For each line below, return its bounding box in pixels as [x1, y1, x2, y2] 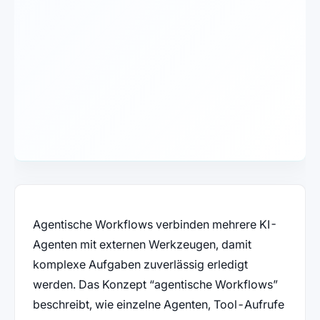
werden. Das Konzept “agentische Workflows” [32, 276, 278, 291]
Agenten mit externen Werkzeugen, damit [32, 236, 251, 251]
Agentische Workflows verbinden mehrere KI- [32, 216, 277, 231]
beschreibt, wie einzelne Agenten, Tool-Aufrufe [32, 296, 284, 311]
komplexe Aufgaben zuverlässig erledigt [32, 256, 248, 271]
